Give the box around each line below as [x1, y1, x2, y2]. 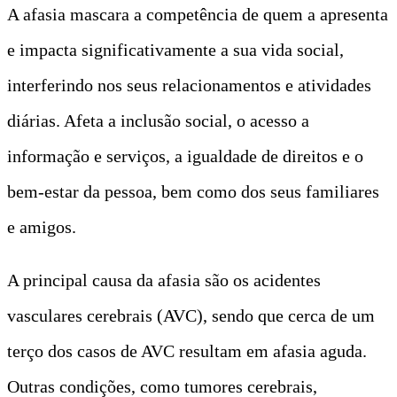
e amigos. [7, 216, 76, 237]
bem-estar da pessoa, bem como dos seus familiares [7, 181, 379, 201]
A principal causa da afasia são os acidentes [7, 269, 321, 290]
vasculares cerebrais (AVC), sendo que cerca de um [7, 305, 375, 325]
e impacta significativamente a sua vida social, [7, 39, 344, 59]
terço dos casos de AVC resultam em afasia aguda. [7, 340, 367, 361]
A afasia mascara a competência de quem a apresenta [7, 4, 388, 24]
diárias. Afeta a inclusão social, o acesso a [7, 110, 309, 130]
